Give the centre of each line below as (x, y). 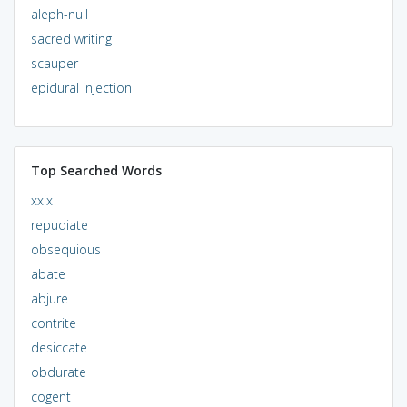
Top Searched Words (96, 170)
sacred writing (71, 38)
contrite (53, 323)
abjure (49, 298)
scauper (54, 63)
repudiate (59, 224)
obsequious (65, 249)
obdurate (58, 372)
